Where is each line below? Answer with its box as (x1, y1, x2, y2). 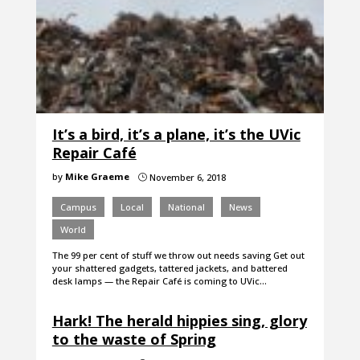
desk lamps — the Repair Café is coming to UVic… (51, 275, 267, 288)
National (167, 201, 205, 214)
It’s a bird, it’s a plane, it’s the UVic (51, 125, 301, 145)
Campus (59, 201, 96, 214)
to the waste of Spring (51, 329, 216, 350)
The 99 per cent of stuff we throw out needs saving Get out (51, 249, 305, 262)
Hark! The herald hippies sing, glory (51, 311, 307, 331)
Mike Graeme (64, 170, 129, 183)
